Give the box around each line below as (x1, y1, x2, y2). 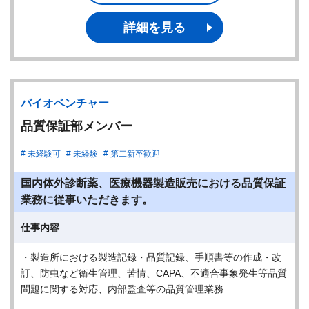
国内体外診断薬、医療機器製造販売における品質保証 (21, 177, 286, 189)
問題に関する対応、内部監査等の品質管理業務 (21, 283, 223, 295)
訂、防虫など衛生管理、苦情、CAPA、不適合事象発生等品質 (21, 268, 287, 279)
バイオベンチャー (21, 97, 109, 109)
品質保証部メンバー (21, 119, 132, 133)
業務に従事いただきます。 (21, 194, 153, 206)
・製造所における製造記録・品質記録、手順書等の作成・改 (21, 252, 281, 263)
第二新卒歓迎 (110, 149, 160, 159)
